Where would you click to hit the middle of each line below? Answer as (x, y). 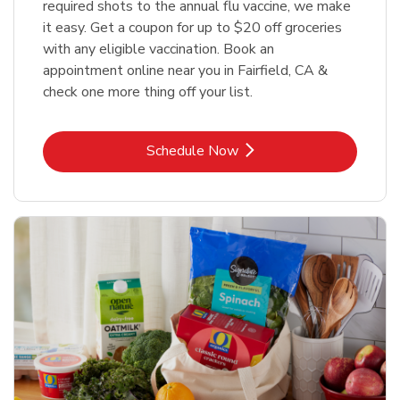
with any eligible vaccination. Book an (158, 50)
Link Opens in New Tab (271, 150)
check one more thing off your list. (148, 92)
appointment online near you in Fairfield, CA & (185, 71)
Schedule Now (192, 151)
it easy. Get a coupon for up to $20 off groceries (192, 28)
